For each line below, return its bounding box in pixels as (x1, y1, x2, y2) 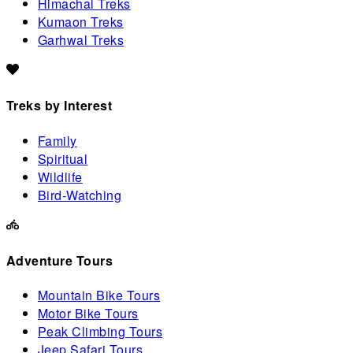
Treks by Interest (6, 96, 113, 115)
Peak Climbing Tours (38, 322, 163, 341)
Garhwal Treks (38, 31, 124, 50)
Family (38, 131, 77, 150)
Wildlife (38, 167, 83, 186)
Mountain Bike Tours (38, 286, 161, 305)
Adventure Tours (6, 251, 113, 269)
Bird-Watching (38, 185, 122, 204)
